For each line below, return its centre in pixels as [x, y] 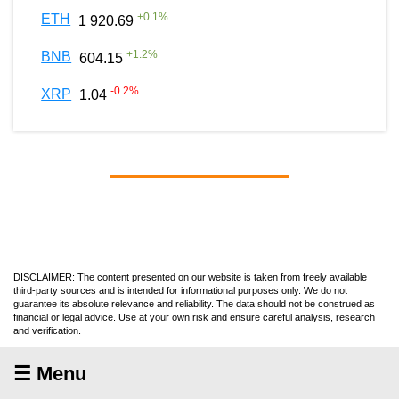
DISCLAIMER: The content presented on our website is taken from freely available [190, 277]
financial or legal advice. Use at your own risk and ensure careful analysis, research [194, 317]
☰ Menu [50, 373]
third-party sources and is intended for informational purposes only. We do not [180, 290]
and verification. [47, 330]
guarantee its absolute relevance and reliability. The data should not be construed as [194, 303]
